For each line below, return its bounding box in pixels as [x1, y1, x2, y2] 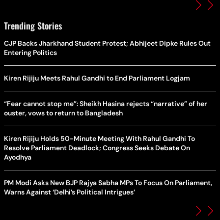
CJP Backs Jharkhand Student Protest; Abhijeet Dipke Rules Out [4, 39, 211, 48]
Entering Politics [4, 48, 57, 57]
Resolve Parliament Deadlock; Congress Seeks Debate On [4, 143, 190, 153]
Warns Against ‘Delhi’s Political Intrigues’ [4, 188, 135, 197]
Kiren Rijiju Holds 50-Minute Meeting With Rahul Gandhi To [4, 134, 195, 143]
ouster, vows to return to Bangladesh [4, 109, 123, 118]
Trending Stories [4, 19, 62, 32]
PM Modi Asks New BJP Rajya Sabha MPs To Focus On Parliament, [4, 178, 212, 188]
